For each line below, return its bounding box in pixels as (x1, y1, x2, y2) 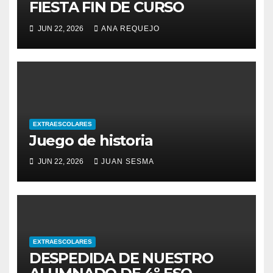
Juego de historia (29, 131, 153, 149)
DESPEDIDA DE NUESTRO (29, 249, 213, 268)
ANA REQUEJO (101, 24, 160, 33)
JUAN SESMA (101, 157, 154, 166)
